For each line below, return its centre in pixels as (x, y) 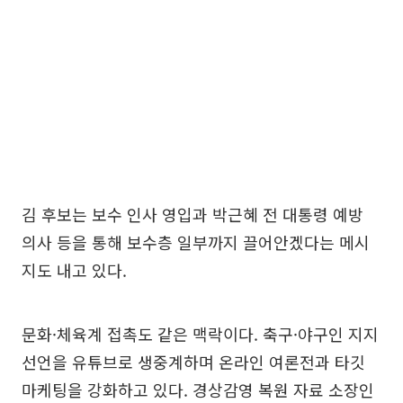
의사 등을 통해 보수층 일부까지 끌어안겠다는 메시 (196, 242)
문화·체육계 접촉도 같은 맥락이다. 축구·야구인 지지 (200, 333)
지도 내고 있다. (74, 269)
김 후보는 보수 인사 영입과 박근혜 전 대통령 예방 (193, 214)
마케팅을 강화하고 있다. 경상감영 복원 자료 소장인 (198, 389)
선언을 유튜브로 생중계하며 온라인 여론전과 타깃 (193, 361)
